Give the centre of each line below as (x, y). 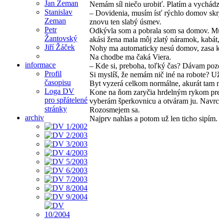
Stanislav (58, 12)
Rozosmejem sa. (115, 110)
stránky (56, 109)
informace (40, 65)
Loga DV (59, 91)
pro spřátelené (66, 100)
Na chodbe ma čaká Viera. (130, 57)
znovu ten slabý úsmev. (125, 22)
